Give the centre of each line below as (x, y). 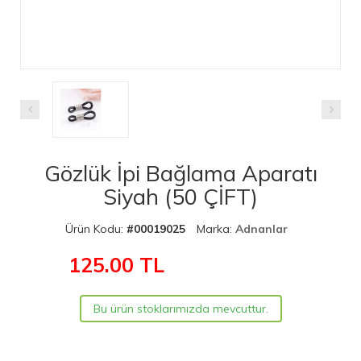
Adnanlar (261, 228)
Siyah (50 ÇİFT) (180, 196)
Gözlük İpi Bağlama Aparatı (180, 173)
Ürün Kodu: (96, 228)
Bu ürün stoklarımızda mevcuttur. (180, 308)
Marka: (216, 228)
